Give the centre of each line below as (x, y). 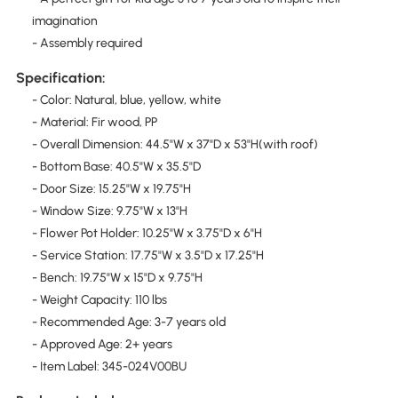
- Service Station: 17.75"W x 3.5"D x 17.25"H (147, 256)
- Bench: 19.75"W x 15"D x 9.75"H (117, 278)
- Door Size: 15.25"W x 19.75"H (111, 189)
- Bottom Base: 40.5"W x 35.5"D (116, 167)
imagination (64, 20)
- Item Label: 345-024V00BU (109, 367)
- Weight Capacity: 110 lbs (99, 300)
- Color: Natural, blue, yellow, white (126, 100)
